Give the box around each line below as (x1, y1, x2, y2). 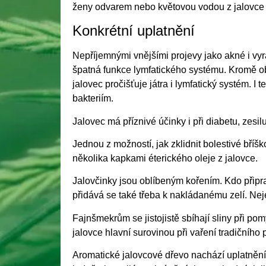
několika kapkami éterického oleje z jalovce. (72, 153, 258, 164)
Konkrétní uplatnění (72, 23, 195, 39)
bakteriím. (72, 93, 113, 104)
